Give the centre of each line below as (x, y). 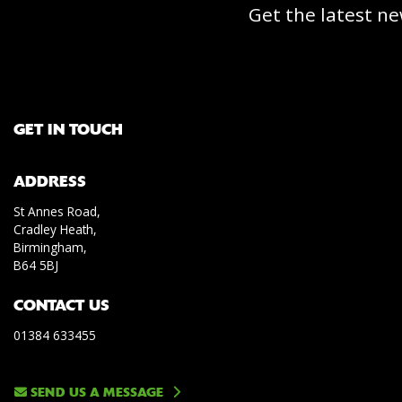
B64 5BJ (36, 265)
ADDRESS (50, 181)
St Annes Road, (57, 211)
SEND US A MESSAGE (95, 392)
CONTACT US (61, 305)
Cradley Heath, (55, 229)
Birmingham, (50, 247)
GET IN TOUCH (68, 129)
